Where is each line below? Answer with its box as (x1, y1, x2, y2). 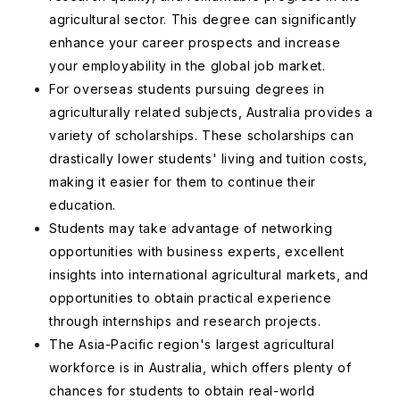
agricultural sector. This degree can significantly (49, 12, 358, 27)
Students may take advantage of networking (49, 221, 333, 236)
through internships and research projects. (49, 313, 321, 329)
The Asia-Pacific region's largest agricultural (49, 337, 335, 352)
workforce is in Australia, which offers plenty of (49, 360, 352, 375)
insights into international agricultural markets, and (49, 267, 369, 282)
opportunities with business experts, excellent (49, 244, 345, 259)
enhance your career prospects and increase (49, 35, 341, 50)
